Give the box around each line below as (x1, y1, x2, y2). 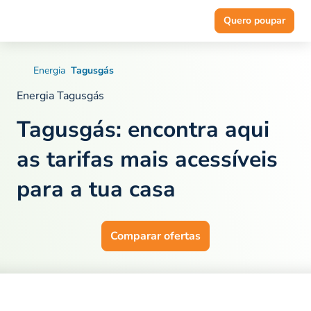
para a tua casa (17, 174, 176, 204)
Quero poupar (224, 14, 285, 27)
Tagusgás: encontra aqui (17, 115, 269, 144)
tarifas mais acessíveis (40, 144, 278, 174)
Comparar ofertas (110, 228, 201, 244)
